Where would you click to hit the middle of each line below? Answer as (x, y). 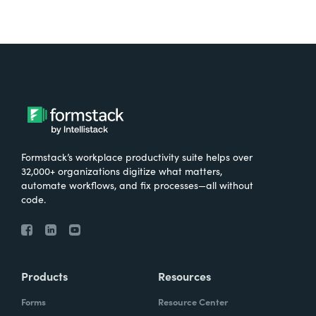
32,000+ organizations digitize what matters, (122, 170)
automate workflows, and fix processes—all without (137, 184)
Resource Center (193, 301)
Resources (184, 275)
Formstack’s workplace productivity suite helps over (137, 156)
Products (44, 275)
